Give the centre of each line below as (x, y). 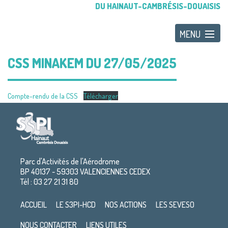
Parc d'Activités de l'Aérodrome (70, 161)
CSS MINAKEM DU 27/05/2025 (92, 63)
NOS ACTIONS (126, 204)
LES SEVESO (175, 204)
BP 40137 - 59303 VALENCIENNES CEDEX (85, 171)
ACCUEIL (34, 204)
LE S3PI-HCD (76, 204)
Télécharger (101, 95)
